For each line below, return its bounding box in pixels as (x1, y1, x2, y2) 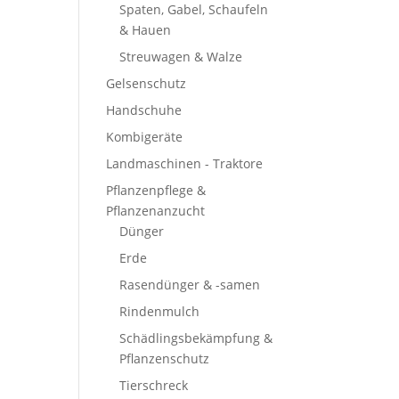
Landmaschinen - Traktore (106, 155, 264, 172)
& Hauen (119, 21, 172, 38)
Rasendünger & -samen (119, 276, 261, 293)
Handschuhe (106, 102, 183, 118)
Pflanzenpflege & (106, 182, 207, 199)
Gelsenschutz (106, 75, 187, 92)
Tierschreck (119, 377, 189, 394)
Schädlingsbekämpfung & (119, 330, 273, 346)
